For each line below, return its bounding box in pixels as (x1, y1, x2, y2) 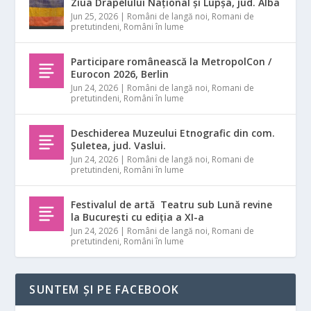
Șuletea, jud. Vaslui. (71, 138, 167, 152)
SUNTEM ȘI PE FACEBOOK (29, 281, 180, 297)
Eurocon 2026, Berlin (71, 67, 169, 81)
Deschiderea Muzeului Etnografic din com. (71, 126, 276, 140)
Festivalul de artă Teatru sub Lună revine (71, 197, 273, 211)
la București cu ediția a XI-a (71, 210, 205, 224)
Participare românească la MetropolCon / (71, 54, 272, 68)
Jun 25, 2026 (71, 10, 119, 22)
